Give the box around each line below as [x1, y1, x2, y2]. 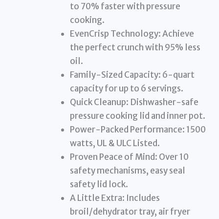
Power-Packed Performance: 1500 [69, 124, 206, 135]
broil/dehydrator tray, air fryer [69, 206, 190, 218]
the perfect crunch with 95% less [69, 42, 200, 53]
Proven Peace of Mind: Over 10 [69, 152, 189, 163]
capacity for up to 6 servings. [69, 83, 183, 94]
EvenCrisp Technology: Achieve [69, 28, 194, 40]
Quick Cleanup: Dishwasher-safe [69, 97, 198, 108]
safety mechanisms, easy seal [69, 165, 185, 176]
